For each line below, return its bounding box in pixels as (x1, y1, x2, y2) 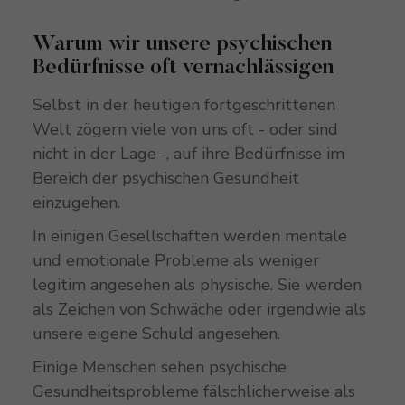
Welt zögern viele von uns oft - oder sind (32, 118, 338, 140)
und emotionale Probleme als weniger (32, 249, 319, 271)
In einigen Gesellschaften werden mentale (32, 224, 347, 247)
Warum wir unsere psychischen (32, 33, 332, 55)
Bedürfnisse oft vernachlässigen (32, 56, 334, 79)
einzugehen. (32, 191, 125, 213)
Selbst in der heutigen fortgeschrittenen (32, 93, 335, 116)
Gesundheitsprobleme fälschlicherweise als (32, 380, 355, 402)
